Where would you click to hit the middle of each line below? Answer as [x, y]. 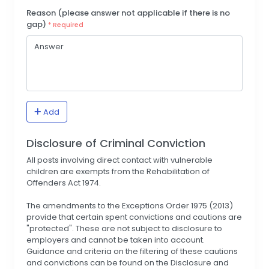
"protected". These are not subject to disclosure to [124, 229]
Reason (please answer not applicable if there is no [128, 13]
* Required [66, 25]
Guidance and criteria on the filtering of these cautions [132, 252]
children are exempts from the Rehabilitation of [118, 172]
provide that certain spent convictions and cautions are [134, 217]
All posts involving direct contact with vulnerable [119, 160]
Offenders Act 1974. [64, 183]
